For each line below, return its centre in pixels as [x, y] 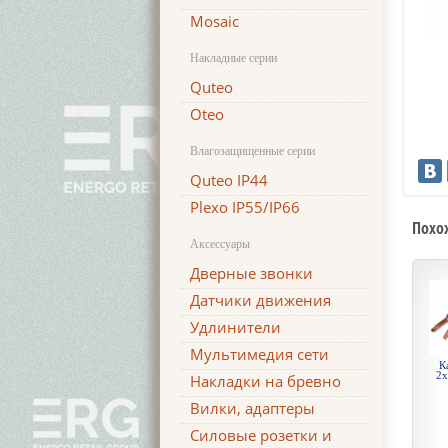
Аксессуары [220, 244]
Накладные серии [233, 58]
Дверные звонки [251, 273]
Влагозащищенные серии [252, 151]
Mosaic [214, 21]
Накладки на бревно [265, 381]
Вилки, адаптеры [252, 408]
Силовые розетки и [261, 435]
